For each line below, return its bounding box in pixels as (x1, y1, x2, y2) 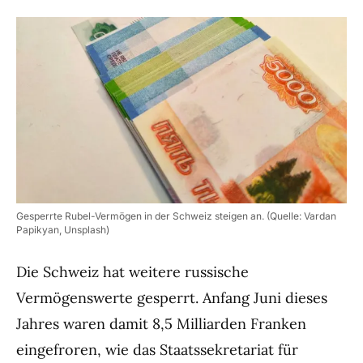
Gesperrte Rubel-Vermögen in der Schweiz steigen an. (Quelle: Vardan (16, 209, 336, 222)
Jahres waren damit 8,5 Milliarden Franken (16, 314, 306, 333)
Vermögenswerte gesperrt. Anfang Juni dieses (16, 288, 327, 307)
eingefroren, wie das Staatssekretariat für (16, 340, 298, 359)
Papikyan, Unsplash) (16, 223, 109, 236)
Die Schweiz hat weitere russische (16, 262, 249, 281)
